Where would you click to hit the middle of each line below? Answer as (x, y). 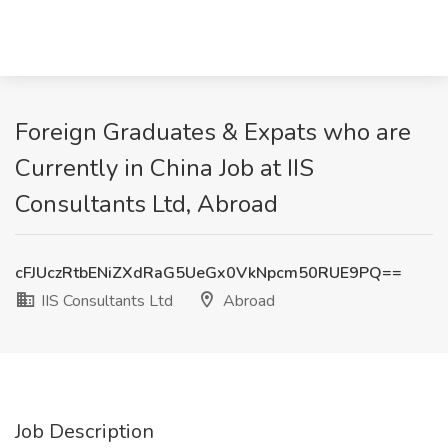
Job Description (84, 431)
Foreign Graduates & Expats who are (213, 132)
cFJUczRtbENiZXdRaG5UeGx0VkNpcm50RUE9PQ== (208, 273)
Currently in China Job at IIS (164, 168)
